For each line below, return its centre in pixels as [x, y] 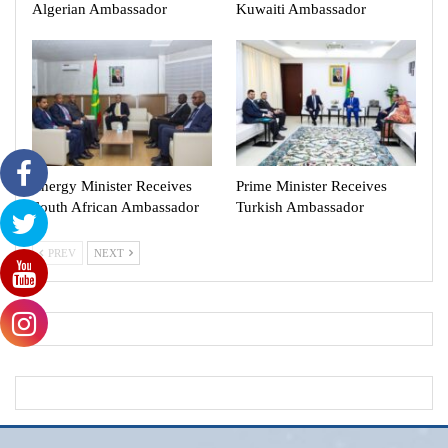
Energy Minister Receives [112, 186]
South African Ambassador [115, 207]
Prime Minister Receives [311, 186]
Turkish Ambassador [300, 207]
